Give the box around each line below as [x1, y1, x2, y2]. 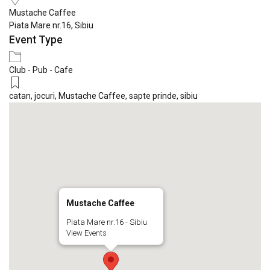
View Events [66, 228, 107, 237]
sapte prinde [129, 90, 177, 101]
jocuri [34, 90, 55, 101]
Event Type [9, 33, 63, 46]
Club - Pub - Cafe [9, 64, 73, 75]
